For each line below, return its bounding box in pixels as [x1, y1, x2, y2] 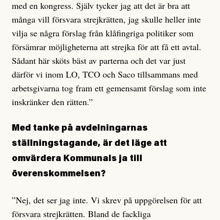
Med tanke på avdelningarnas [12, 124, 148, 134]
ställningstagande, [12, 139, 100, 149]
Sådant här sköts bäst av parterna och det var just [12, 55, 186, 67]
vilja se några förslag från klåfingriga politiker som [12, 27, 193, 39]
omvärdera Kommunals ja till [12, 155, 142, 164]
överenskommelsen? [12, 170, 106, 179]
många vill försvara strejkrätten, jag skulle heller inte [12, 13, 201, 26]
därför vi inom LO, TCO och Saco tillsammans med [12, 68, 198, 81]
